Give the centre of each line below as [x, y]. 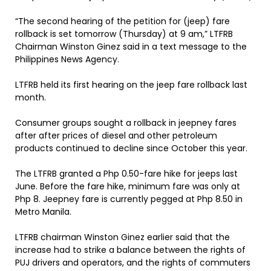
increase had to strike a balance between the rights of [130, 250]
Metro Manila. [43, 212]
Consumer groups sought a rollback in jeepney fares [126, 123]
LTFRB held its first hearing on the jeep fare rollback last [131, 85]
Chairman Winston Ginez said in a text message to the [131, 47]
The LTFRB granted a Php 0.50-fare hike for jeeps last [126, 174]
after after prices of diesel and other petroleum [116, 135]
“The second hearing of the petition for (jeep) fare [122, 21]
